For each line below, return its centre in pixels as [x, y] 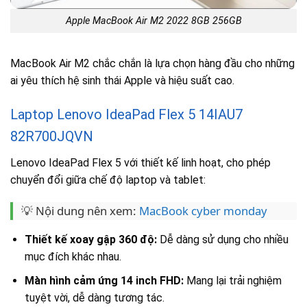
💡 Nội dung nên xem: [80, 211]
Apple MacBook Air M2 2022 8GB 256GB [153, 21]
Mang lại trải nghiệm [232, 280]
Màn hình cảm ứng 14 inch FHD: [104, 280]
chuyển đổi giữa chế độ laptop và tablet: [108, 180]
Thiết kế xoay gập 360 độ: [90, 240]
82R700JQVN [52, 136]
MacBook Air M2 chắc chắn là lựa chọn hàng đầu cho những [152, 63]
